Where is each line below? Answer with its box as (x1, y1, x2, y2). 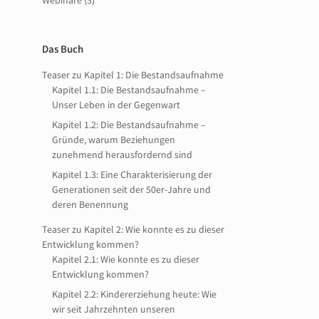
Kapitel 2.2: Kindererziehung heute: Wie (52, 288, 217, 300)
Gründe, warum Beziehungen (52, 133, 176, 146)
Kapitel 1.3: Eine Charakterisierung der (52, 168, 213, 181)
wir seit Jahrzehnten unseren (52, 303, 176, 315)
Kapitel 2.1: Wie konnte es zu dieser (52, 253, 200, 266)
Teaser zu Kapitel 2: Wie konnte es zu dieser (42, 223, 225, 236)
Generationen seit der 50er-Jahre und (52, 183, 211, 196)
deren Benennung (52, 198, 129, 211)
